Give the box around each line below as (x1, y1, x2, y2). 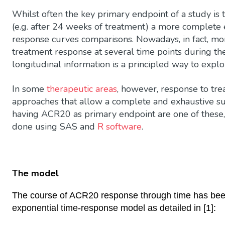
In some (12, 82, 47, 95)
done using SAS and (12, 120, 97, 133)
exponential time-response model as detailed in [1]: (12, 203, 216, 213)
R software (97, 120, 142, 133)
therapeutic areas (47, 82, 117, 95)
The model (12, 167, 59, 179)
